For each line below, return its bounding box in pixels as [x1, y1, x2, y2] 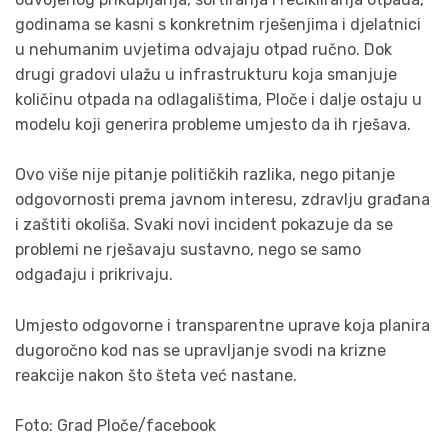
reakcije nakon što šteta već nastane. [15, 365, 297, 385]
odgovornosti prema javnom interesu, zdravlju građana [15, 190, 430, 210]
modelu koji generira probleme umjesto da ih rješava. [15, 114, 411, 134]
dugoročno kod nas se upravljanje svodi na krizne [15, 340, 386, 360]
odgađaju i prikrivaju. [15, 265, 173, 285]
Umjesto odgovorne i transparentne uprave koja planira [15, 315, 430, 335]
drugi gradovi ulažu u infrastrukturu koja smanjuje [15, 64, 397, 84]
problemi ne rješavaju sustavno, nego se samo [15, 240, 361, 260]
